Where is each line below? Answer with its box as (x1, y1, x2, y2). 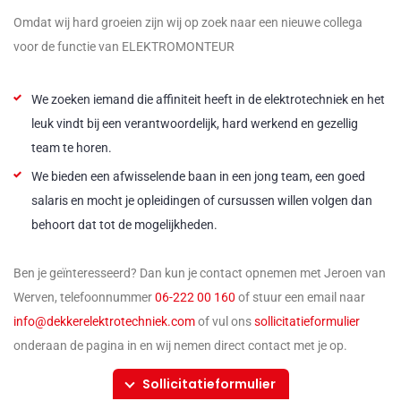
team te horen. (31, 141, 112, 156)
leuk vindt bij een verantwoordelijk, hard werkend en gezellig (31, 116, 358, 132)
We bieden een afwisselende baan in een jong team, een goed (31, 169, 365, 184)
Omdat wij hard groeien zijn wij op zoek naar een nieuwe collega (13, 15, 363, 30)
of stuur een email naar (235, 290, 365, 305)
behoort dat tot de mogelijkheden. (31, 218, 218, 233)
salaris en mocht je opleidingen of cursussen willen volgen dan (31, 193, 372, 209)
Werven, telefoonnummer (13, 290, 155, 305)
